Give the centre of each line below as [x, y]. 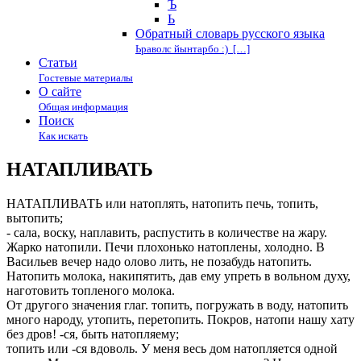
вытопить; [35, 218]
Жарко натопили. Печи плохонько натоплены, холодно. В [166, 247]
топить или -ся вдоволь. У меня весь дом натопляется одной [172, 348]
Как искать [63, 136]
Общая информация [83, 107]
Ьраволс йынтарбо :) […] [193, 49]
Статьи [58, 62]
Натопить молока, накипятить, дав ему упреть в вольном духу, [178, 276]
